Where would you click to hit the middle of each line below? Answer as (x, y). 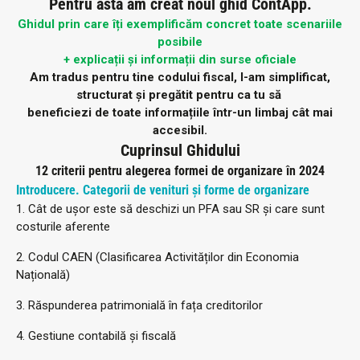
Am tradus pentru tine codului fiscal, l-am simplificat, (180, 78)
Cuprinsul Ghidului (180, 151)
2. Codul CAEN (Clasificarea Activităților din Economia (157, 258)
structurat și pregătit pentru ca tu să (180, 95)
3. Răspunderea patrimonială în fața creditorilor (139, 306)
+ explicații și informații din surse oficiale (180, 60)
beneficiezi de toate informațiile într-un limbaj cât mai (180, 113)
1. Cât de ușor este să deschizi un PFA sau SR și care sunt (170, 209)
